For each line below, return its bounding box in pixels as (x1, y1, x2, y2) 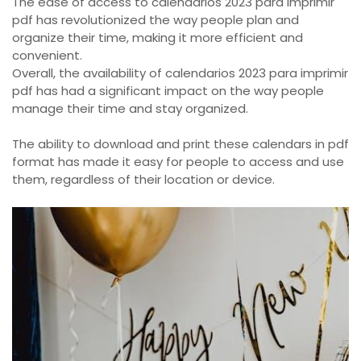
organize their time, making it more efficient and (12, 28, 303, 46)
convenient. (12, 46, 82, 64)
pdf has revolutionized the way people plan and (12, 10, 299, 28)
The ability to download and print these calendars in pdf (12, 135, 349, 153)
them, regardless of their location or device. (12, 171, 275, 189)
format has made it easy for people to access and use (12, 153, 344, 171)
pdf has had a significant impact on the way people (12, 81, 324, 99)
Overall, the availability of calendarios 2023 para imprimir (12, 64, 348, 81)
